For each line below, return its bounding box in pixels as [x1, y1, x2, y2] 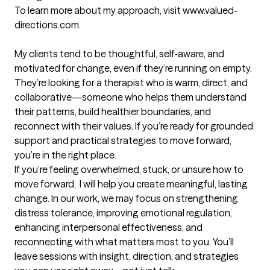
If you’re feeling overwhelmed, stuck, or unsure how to [14, 163, 243, 176]
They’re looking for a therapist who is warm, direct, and [14, 77, 248, 89]
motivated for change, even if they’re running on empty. [14, 62, 252, 75]
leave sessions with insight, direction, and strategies [14, 250, 239, 263]
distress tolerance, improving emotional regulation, [14, 207, 232, 219]
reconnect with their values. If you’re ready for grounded [14, 120, 253, 133]
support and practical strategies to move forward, [14, 134, 231, 147]
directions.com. [14, 19, 81, 31]
